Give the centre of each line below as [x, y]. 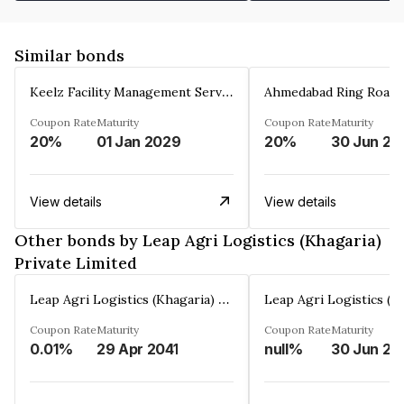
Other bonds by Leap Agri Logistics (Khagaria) [198, 240]
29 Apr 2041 [138, 349]
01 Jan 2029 [139, 141]
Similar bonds [69, 55]
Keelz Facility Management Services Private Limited [227, 91]
